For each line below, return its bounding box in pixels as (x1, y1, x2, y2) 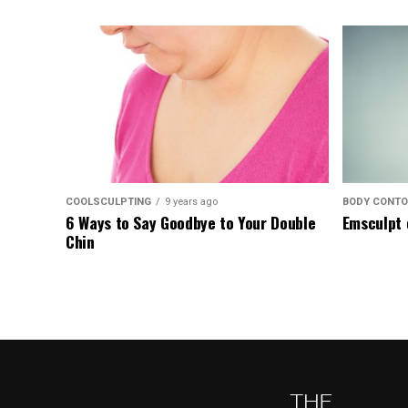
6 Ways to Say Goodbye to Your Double (66, 210, 316, 235)
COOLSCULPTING (66, 196, 151, 209)
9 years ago (165, 196, 218, 209)
